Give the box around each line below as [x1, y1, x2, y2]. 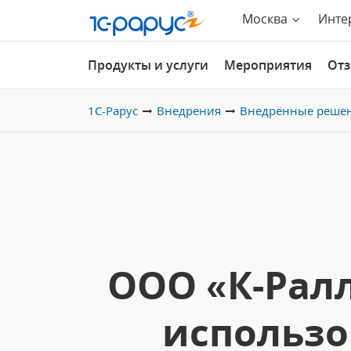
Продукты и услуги [88, 56, 208, 74]
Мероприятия [224, 56, 312, 74]
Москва [242, 10, 288, 27]
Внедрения [157, 103, 221, 118]
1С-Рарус [88, 103, 138, 118]
